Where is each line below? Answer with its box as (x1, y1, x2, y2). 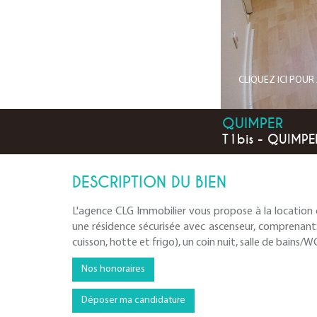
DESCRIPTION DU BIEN (72, 173, 226, 192)
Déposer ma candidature (81, 295, 185, 306)
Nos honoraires (81, 264, 145, 275)
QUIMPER (222, 115, 283, 132)
